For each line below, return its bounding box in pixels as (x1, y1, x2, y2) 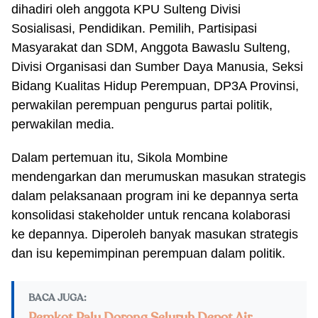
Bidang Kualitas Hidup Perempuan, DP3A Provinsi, (11, 79, 299, 93)
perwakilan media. (11, 117, 114, 131)
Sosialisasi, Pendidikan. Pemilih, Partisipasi (11, 21, 257, 35)
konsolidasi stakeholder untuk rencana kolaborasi (11, 208, 290, 222)
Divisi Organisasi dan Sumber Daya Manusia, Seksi (11, 60, 303, 74)
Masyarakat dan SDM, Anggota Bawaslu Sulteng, (11, 40, 290, 55)
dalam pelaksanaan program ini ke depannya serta (11, 189, 298, 203)
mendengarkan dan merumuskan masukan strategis (11, 170, 306, 184)
